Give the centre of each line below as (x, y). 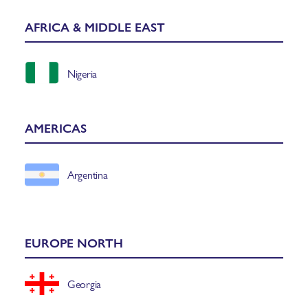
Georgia (85, 284)
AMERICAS (56, 127)
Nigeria (82, 74)
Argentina (88, 175)
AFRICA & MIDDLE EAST (95, 26)
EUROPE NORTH (74, 242)
